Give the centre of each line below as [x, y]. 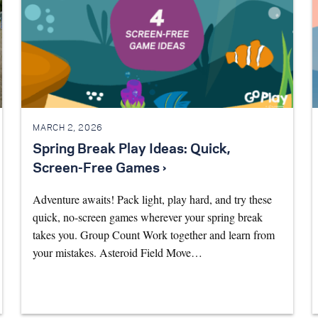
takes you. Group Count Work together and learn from [154, 235]
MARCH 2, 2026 [68, 128]
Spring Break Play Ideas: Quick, [132, 150]
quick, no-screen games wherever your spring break [148, 217]
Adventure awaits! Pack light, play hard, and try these [153, 199]
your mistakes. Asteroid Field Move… [118, 253]
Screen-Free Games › [100, 169]
